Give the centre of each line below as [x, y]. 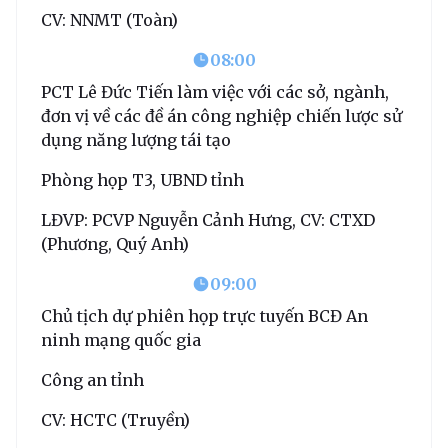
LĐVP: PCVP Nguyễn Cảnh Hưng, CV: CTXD [208, 219]
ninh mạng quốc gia [121, 339]
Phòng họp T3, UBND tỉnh [142, 179]
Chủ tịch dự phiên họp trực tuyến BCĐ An [204, 315]
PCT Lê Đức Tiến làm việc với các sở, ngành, [215, 91]
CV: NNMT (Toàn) [109, 19]
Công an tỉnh [92, 379]
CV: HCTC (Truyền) [115, 419]
